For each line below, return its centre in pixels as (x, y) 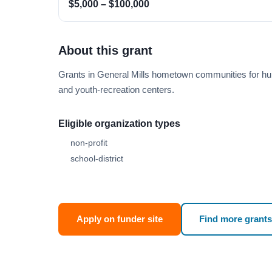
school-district (97, 158)
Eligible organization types (119, 124)
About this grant (105, 50)
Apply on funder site (120, 219)
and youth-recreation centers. (116, 90)
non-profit (89, 143)
